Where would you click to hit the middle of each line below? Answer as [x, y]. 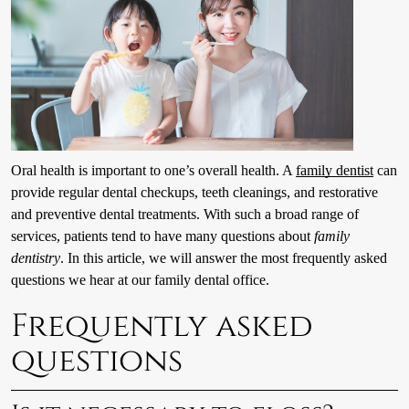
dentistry [35, 258]
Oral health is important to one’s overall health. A [153, 171]
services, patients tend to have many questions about [162, 236]
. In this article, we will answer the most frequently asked [223, 258]
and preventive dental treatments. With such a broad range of [184, 215]
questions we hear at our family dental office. [140, 280]
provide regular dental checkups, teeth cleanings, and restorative [194, 193]
